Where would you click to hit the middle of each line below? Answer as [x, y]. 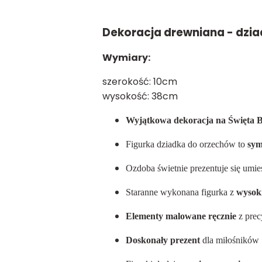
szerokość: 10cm [139, 82]
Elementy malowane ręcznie [181, 216]
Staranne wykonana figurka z [181, 192]
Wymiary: [126, 58]
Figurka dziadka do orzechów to [186, 144]
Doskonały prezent [163, 240]
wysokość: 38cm [140, 96]
